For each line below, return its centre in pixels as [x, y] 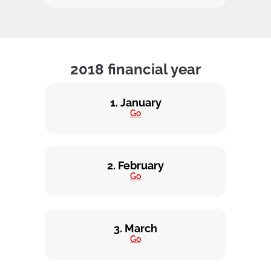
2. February [135, 165]
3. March [135, 228]
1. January [135, 103]
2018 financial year [135, 69]
